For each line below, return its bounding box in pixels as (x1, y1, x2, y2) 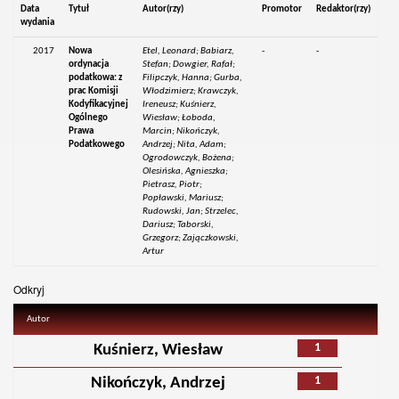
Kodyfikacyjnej (69, 100, 129, 110)
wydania (20, 18, 55, 28)
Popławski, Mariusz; (142, 193, 224, 204)
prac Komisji (69, 86, 119, 97)
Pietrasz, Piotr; (142, 180, 203, 191)
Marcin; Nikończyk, (142, 126, 221, 137)
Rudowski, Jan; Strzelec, (142, 207, 240, 217)
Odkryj (13, 281, 45, 297)
